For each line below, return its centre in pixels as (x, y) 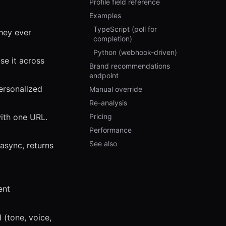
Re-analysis (108, 103)
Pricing (101, 116)
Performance (110, 130)
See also (103, 144)
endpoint (104, 75)
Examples (105, 15)
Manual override (116, 89)
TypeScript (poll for (125, 29)
